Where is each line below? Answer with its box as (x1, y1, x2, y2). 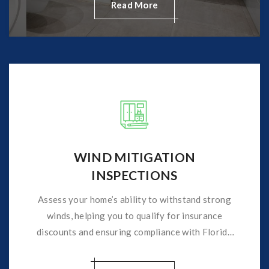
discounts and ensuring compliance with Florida (37, 226, 232, 237)
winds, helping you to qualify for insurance (47, 210, 222, 221)
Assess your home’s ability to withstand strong (38, 193, 231, 205)
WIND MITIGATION (73, 149, 196, 165)
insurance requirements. (85, 242, 184, 253)
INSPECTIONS (91, 167, 178, 183)
